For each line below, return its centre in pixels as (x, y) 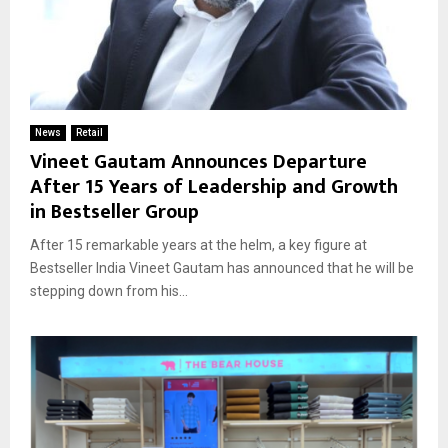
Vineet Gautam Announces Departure (198, 161)
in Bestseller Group (114, 211)
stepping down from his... (109, 290)
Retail (89, 132)
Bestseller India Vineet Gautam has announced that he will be (222, 267)
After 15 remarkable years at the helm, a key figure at (198, 244)
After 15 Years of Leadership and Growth (214, 186)
